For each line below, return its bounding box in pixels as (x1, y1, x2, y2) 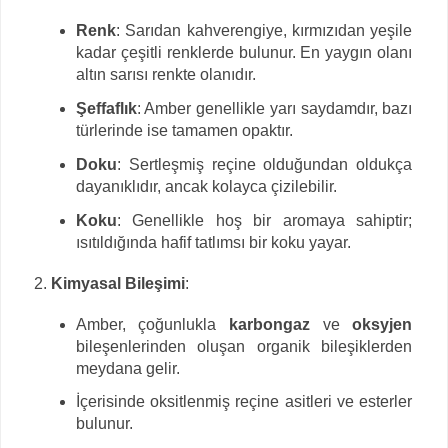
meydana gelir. (75, 359, 180, 377)
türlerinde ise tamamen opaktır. (75, 122, 293, 140)
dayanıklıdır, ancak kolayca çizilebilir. (75, 178, 337, 196)
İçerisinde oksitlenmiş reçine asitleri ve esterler (75, 393, 413, 411)
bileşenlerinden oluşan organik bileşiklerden (75, 337, 413, 355)
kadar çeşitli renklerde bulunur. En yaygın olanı (75, 44, 413, 62)
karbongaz (229, 315, 310, 333)
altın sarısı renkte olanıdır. (75, 66, 256, 84)
